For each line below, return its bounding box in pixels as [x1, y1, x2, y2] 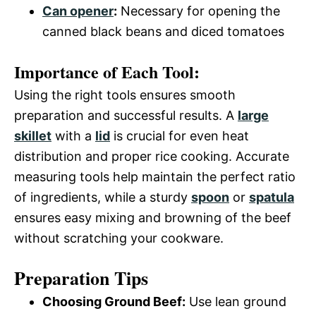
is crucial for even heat [110, 128, 249, 143]
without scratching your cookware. [14, 230, 224, 245]
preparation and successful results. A [14, 107, 238, 123]
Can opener [42, 3, 114, 18]
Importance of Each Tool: [14, 59, 200, 84]
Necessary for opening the [117, 3, 280, 18]
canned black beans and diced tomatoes [42, 23, 284, 39]
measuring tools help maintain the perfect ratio [14, 169, 296, 184]
